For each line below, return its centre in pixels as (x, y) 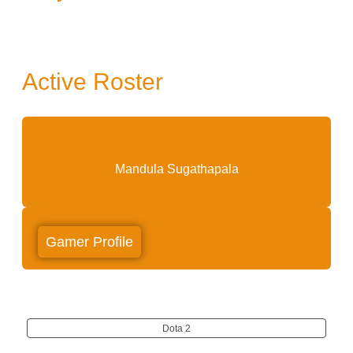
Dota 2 (176, 329)
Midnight (176, 148)
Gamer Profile (89, 242)
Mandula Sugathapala (176, 169)
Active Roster (93, 82)
